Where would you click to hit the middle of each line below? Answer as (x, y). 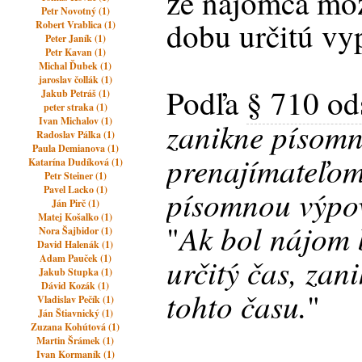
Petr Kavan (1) (75, 52)
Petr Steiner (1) (75, 176)
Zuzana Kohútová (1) (76, 327)
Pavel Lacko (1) (75, 189)
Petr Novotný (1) (75, 11)
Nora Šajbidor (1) (75, 231)
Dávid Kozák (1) (76, 286)
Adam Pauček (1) (75, 258)
